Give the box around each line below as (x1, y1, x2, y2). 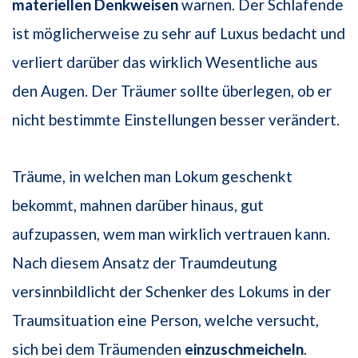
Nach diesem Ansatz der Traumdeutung (12, 253, 277, 272)
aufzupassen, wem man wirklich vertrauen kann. (12, 225, 330, 244)
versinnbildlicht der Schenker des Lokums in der (12, 282, 331, 301)
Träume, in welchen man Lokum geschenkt (12, 167, 292, 186)
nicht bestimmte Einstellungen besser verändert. (12, 110, 340, 129)
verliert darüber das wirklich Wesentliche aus (12, 53, 318, 72)
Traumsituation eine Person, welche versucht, (12, 311, 319, 330)
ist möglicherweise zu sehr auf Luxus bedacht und (12, 24, 345, 43)
